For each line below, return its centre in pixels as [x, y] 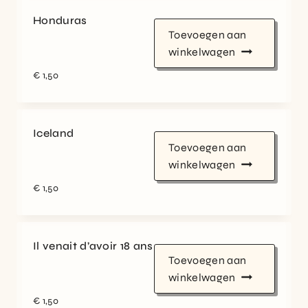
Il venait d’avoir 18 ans [93, 246]
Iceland [54, 133]
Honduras [60, 20]
